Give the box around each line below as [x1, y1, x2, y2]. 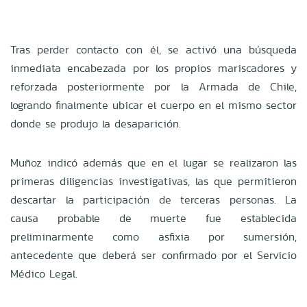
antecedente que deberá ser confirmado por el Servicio [10, 247, 297, 263]
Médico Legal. [10, 265, 77, 282]
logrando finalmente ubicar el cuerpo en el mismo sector [10, 97, 297, 113]
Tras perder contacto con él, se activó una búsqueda [10, 41, 297, 58]
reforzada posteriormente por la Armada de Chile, [10, 78, 297, 95]
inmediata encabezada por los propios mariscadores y [10, 60, 297, 76]
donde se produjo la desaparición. [10, 115, 181, 132]
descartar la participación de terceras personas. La [10, 191, 297, 208]
